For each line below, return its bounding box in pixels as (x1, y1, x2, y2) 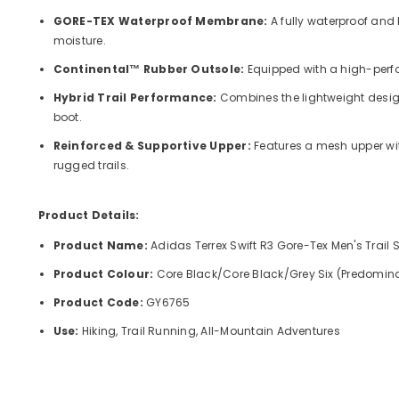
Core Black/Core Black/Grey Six (153, 265, 334, 281)
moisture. (53, 32, 106, 48)
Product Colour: (53, 265, 154, 281)
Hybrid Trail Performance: (53, 89, 217, 105)
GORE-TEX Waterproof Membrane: (53, 12, 268, 28)
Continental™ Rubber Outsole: (53, 61, 245, 77)
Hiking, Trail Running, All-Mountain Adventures (78, 322, 340, 338)
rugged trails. (53, 157, 130, 173)
